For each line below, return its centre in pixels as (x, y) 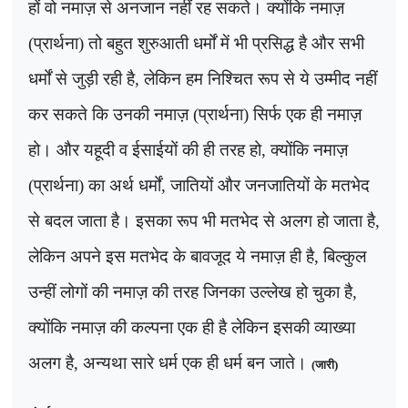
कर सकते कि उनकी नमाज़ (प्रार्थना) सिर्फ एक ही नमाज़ (195, 115)
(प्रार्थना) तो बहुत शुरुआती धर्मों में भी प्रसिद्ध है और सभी (196, 44)
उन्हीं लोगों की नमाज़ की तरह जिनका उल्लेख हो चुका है (190, 292)
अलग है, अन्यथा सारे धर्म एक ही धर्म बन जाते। (170, 363)
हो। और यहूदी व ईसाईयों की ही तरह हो (145, 150)
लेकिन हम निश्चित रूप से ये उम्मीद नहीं (260, 79)
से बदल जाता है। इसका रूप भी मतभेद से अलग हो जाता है (202, 221)
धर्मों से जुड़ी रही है (82, 79)
